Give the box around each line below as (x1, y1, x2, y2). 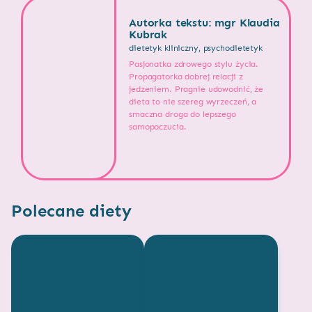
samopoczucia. (129, 122, 187, 132)
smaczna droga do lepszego (129, 109, 236, 120)
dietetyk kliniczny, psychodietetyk (129, 43, 263, 54)
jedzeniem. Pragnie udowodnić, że (129, 84, 264, 95)
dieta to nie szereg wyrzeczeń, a (129, 97, 257, 107)
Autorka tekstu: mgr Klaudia (129, 16, 280, 30)
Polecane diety (11, 201, 132, 221)
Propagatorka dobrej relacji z (129, 72, 243, 82)
